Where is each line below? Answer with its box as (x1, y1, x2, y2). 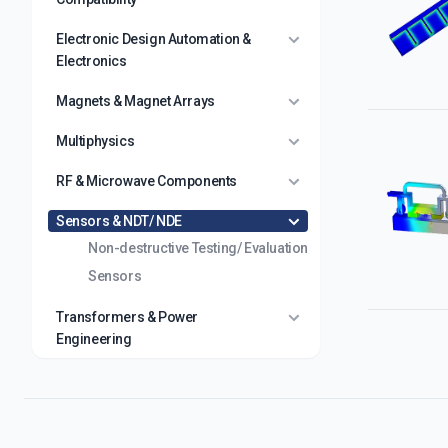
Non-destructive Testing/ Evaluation (88, 240, 308, 256)
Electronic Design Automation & (56, 31, 252, 47)
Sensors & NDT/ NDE (56, 213, 182, 229)
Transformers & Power (56, 309, 198, 325)
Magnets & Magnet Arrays (56, 93, 215, 109)
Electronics (56, 53, 127, 69)
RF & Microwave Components (56, 173, 237, 189)
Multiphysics (56, 133, 135, 149)
